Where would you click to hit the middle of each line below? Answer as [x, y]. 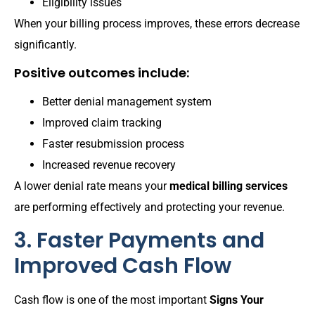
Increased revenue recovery [109, 165]
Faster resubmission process [113, 144]
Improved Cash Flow [123, 266]
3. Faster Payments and [139, 241]
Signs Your [237, 300]
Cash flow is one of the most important [112, 300]
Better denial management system [127, 102]
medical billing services [229, 186]
